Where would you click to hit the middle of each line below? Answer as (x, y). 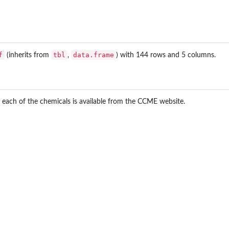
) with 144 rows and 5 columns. (166, 55)
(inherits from (28, 55)
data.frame (94, 55)
